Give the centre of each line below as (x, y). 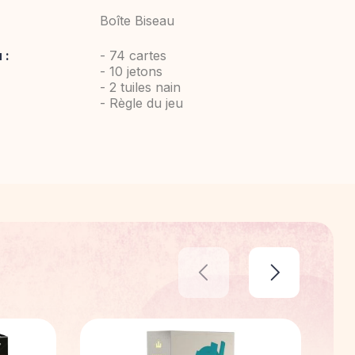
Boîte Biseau (137, 21)
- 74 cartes (133, 55)
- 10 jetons (131, 71)
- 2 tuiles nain (140, 87)
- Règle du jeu (141, 103)
